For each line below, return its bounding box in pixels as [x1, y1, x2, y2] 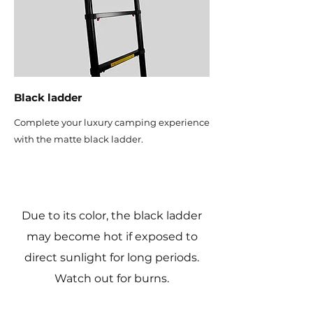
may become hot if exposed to [26, 230, 198, 243]
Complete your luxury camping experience [14, 117, 210, 128]
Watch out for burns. [54, 272, 169, 285]
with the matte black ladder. [14, 133, 143, 145]
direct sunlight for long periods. [24, 251, 199, 264]
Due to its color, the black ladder [22, 209, 202, 222]
